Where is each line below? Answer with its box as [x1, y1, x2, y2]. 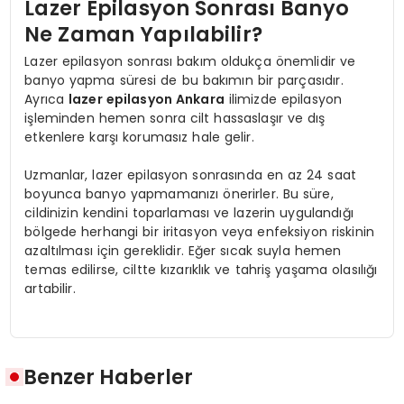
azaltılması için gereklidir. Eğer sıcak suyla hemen [24, 241, 342, 260]
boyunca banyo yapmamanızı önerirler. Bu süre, [24, 184, 334, 203]
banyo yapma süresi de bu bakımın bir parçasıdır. [24, 70, 344, 89]
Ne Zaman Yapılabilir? [24, 20, 262, 50]
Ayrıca [24, 89, 69, 108]
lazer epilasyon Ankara [69, 89, 225, 108]
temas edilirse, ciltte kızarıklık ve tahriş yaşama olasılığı [24, 260, 378, 279]
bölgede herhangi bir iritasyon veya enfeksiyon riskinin [24, 222, 374, 241]
